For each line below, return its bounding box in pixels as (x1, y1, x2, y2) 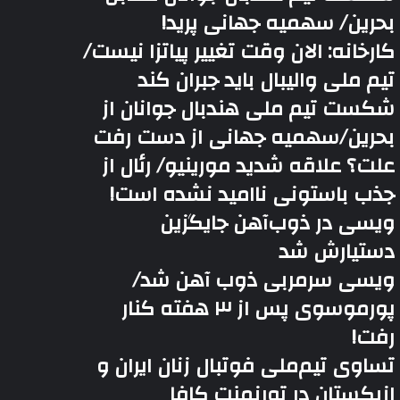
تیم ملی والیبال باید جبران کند (137, 62, 396, 99)
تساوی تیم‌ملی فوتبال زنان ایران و (96, 347, 396, 385)
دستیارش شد (279, 233, 396, 271)
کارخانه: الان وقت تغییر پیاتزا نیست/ (83, 33, 396, 71)
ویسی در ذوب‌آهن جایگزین (160, 204, 396, 242)
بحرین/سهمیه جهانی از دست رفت (93, 119, 396, 156)
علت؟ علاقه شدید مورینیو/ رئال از (102, 147, 396, 185)
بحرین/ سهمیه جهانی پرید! (162, 4, 396, 42)
